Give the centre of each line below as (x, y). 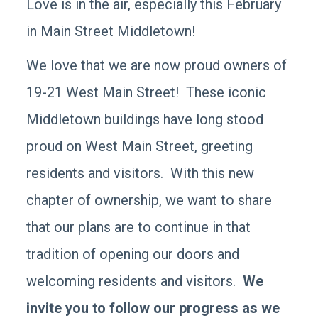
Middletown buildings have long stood (145, 119)
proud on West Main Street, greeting (140, 146)
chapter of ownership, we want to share (149, 200)
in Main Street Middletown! (111, 31)
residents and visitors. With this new (141, 173)
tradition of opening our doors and (133, 254)
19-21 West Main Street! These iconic (147, 92)
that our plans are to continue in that (139, 227)
